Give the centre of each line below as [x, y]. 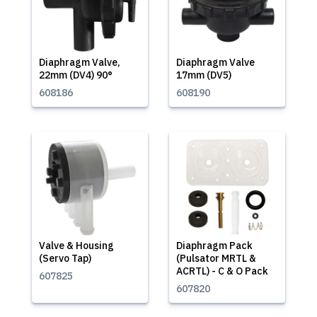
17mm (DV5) [204, 75]
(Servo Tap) [65, 258]
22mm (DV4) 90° [76, 75]
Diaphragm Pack [214, 246]
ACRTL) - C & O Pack [222, 271]
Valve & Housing [76, 246]
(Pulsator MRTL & [216, 258]
